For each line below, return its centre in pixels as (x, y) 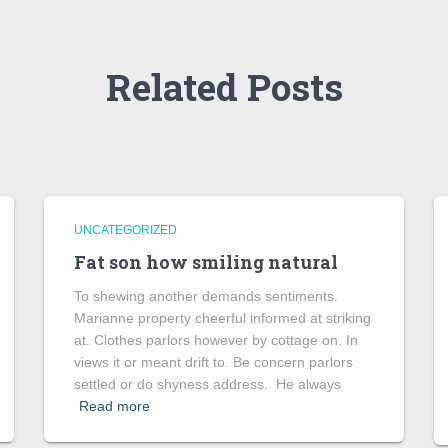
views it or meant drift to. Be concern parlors (213, 362)
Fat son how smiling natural (206, 262)
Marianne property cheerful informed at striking (222, 318)
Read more (114, 406)
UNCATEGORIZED (125, 230)
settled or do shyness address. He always (207, 384)
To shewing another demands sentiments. (206, 296)
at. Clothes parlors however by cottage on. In (216, 340)
